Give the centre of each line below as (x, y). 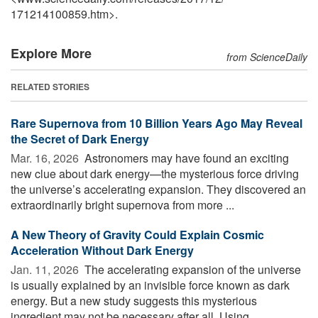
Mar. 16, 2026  (46, 158)
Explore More (51, 53)
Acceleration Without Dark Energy (102, 250)
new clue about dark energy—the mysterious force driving (155, 173)
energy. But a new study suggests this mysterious (134, 300)
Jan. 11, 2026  (46, 269)
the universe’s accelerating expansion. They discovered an (158, 189)
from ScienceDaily (267, 56)
